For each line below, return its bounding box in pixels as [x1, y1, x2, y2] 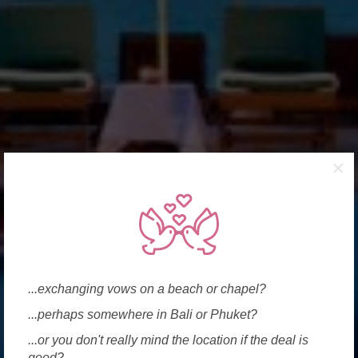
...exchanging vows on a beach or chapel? [28, 282, 266, 296]
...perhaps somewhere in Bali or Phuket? [28, 308, 257, 321]
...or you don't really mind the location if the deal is [28, 333, 308, 347]
